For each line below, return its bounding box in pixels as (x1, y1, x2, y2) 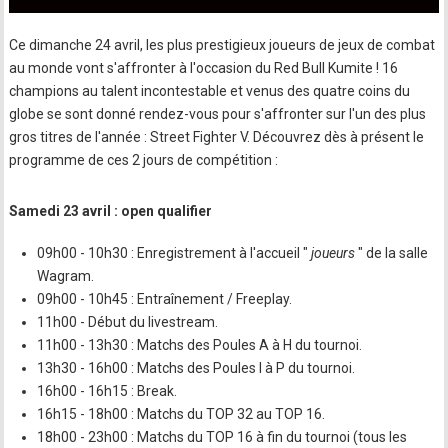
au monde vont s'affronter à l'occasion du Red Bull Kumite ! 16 (9, 60, 399, 77)
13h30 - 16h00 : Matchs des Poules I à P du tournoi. (37, 359, 356, 376)
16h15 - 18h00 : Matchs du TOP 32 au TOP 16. (37, 405, 326, 422)
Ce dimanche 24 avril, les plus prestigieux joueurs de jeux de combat (9, 37, 436, 54)
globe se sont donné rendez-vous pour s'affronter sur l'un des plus (9, 106, 427, 123)
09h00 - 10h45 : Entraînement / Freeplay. (37, 290, 293, 307)
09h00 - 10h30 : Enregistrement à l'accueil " (37, 244, 309, 261)
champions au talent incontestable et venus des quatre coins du (9, 83, 411, 100)
